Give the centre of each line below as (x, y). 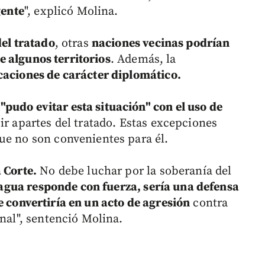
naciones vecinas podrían (161, 44)
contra (209, 203)
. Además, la (143, 60)
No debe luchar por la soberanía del (134, 172)
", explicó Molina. (71, 12)
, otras (73, 44)
